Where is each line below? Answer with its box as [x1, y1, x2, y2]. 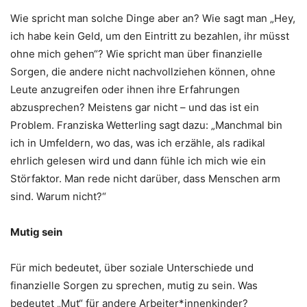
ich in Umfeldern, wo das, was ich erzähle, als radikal [10, 136, 265, 150]
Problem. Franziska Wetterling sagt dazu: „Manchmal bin [10, 119, 282, 132]
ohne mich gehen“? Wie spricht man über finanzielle [10, 47, 262, 61]
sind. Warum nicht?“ [10, 190, 106, 204]
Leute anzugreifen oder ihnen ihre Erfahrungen [10, 83, 240, 97]
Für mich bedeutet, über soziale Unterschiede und [10, 261, 254, 275]
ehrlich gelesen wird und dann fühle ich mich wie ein [10, 154, 266, 168]
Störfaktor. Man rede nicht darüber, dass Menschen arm [10, 172, 280, 186]
